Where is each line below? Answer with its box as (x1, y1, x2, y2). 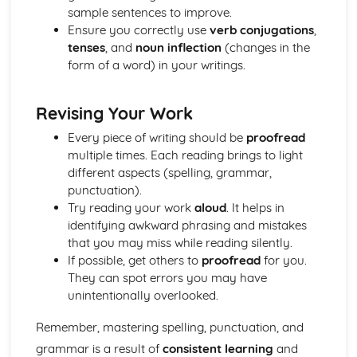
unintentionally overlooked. (67, 287, 218, 303)
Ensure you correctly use (67, 22, 210, 38)
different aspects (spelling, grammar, (67, 164, 272, 180)
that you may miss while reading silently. (67, 234, 292, 250)
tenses (67, 40, 105, 56)
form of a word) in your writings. (67, 57, 245, 73)
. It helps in (226, 199, 284, 215)
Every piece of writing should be (67, 129, 246, 145)
